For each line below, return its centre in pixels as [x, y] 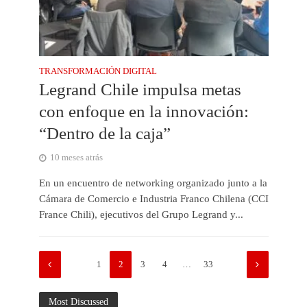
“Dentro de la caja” [105, 134]
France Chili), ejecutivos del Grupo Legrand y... [141, 215]
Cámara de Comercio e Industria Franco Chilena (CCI [153, 199]
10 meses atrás [76, 158]
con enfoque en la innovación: [144, 112]
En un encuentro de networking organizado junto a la [153, 183]
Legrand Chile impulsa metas [140, 90]
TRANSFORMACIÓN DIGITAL [98, 72]
